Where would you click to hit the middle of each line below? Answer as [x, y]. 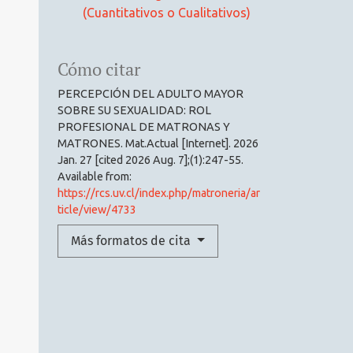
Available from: [95, 176]
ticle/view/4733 [97, 209]
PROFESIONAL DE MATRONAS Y [144, 126]
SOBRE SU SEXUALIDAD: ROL [134, 110]
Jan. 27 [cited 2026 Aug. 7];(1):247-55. [150, 160]
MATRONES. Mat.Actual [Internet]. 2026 [158, 143]
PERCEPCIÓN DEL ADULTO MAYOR [150, 93]
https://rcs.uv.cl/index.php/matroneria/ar [159, 193]
